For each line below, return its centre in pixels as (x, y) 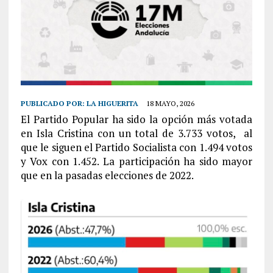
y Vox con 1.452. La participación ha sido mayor (136, 161)
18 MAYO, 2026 (170, 103)
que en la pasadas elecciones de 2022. (107, 175)
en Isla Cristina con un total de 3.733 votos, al (136, 133)
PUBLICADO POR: (53, 103)
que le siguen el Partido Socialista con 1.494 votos (136, 147)
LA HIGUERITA (112, 103)
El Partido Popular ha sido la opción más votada (136, 119)
